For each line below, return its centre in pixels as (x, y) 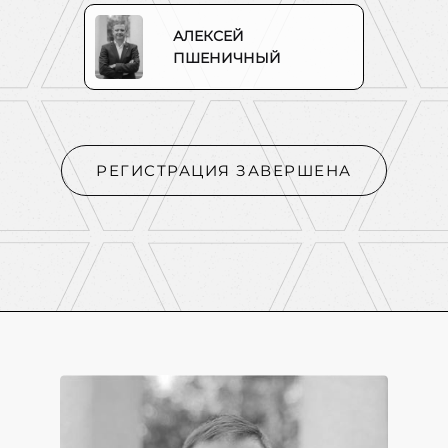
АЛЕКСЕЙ (208, 36)
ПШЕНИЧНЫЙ (227, 58)
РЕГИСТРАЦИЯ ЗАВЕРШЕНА (224, 170)
